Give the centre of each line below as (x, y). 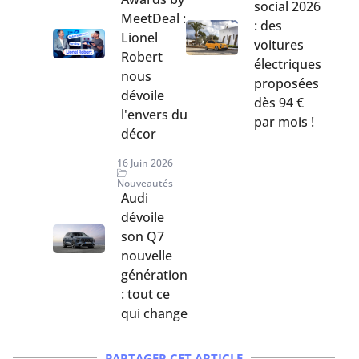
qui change (154, 313)
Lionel (139, 37)
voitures (279, 44)
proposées (286, 83)
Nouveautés (145, 183)
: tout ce (145, 294)
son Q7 (143, 236)
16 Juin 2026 (145, 163)
